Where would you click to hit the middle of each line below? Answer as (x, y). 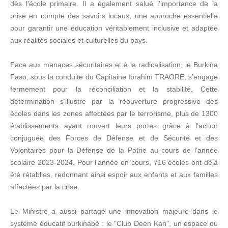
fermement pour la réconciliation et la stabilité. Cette (114, 89)
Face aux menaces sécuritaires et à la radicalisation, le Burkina (114, 65)
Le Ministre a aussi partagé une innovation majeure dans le (114, 211)
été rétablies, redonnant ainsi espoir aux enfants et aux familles (114, 175)
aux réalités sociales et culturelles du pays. (79, 40)
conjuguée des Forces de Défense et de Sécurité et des (114, 138)
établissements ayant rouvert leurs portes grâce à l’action (114, 126)
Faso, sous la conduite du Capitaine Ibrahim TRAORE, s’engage (114, 77)
